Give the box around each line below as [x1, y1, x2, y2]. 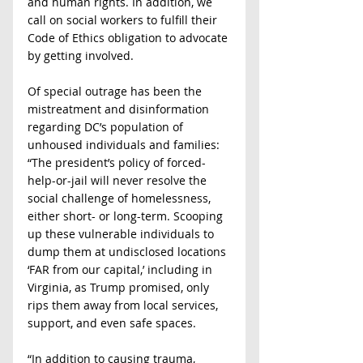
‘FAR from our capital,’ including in [28, 262, 216, 277]
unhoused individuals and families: [28, 137, 223, 152]
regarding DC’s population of [28, 119, 186, 135]
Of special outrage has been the [28, 83, 205, 99]
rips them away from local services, [28, 297, 221, 313]
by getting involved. [28, 48, 134, 63]
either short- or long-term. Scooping [28, 208, 226, 224]
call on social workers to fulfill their [28, 12, 220, 28]
